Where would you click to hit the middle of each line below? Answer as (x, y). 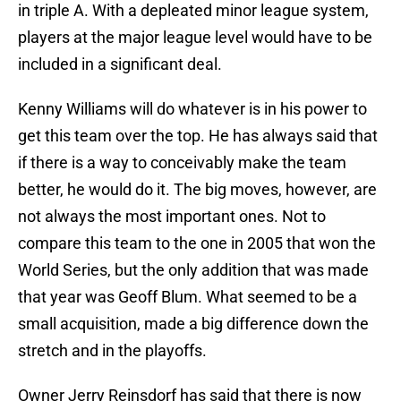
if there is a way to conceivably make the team (182, 163)
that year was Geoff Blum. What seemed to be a (188, 297)
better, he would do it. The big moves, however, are (197, 190)
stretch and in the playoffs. (112, 351)
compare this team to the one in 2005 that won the (197, 243)
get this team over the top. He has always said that (198, 136)
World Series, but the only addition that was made (193, 270)
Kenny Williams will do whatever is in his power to (192, 109)
